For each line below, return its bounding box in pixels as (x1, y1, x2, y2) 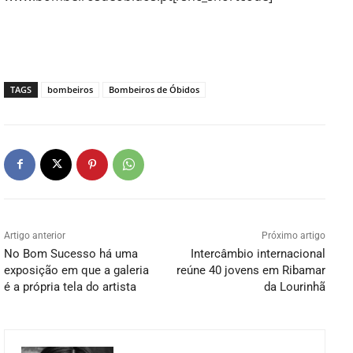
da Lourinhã (263, 279, 325, 294)
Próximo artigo (261, 229, 325, 241)
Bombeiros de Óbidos (109, 83, 199, 95)
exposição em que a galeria (4, 262, 149, 277)
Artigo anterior (4, 229, 65, 241)
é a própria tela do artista (4, 279, 136, 294)
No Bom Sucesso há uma (4, 246, 138, 261)
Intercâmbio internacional (190, 246, 325, 261)
